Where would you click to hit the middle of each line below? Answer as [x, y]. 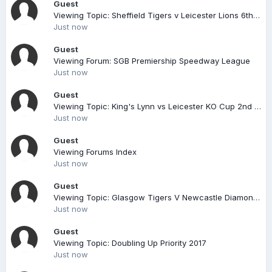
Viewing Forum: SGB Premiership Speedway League [152, 61]
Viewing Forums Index [95, 152]
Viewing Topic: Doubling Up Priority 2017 [130, 243]
